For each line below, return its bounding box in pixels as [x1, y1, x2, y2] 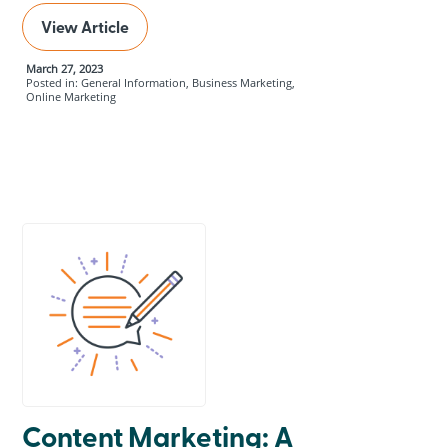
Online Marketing [26, 90, 117, 105]
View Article [41, 15, 130, 39]
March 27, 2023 [26, 62, 104, 77]
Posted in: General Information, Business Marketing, [26, 76, 296, 91]
